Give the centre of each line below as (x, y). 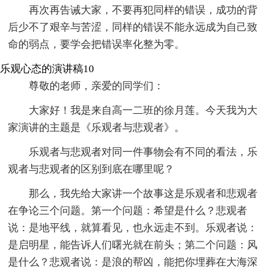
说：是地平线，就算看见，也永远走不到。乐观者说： (133, 228)
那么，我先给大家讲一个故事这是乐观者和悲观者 (143, 193)
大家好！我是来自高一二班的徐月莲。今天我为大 (143, 110)
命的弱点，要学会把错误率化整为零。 (97, 44)
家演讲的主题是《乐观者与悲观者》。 (97, 127)
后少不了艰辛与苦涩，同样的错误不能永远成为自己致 (133, 27)
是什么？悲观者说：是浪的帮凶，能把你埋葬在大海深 (133, 262)
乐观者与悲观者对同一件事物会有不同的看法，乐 (143, 152)
